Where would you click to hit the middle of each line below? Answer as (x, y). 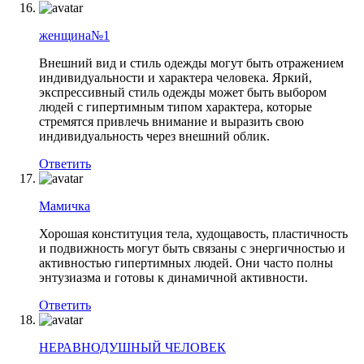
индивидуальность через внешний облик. (154, 136)
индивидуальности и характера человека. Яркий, (175, 77)
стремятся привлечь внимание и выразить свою (171, 121)
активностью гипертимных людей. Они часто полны (186, 262)
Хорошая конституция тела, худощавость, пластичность (193, 233)
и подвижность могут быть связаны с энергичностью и (192, 248)
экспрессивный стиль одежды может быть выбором (183, 92)
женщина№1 (74, 35)
